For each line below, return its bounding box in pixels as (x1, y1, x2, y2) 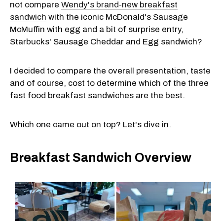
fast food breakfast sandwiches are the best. (10, 91, 185, 101)
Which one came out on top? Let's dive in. (10, 120, 171, 130)
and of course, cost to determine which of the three (10, 78, 209, 88)
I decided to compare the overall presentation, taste (10, 66, 211, 76)
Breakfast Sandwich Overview (10, 150, 191, 164)
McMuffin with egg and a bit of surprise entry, (10, 25, 184, 35)
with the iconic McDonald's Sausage (46, 12, 188, 22)
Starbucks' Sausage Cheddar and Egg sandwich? (10, 37, 202, 47)
